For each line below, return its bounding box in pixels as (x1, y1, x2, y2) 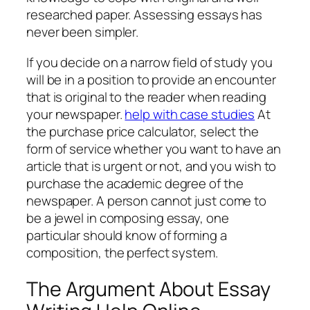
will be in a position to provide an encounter (26, 70, 276, 89)
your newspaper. (26, 104, 125, 123)
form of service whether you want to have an (26, 139, 281, 158)
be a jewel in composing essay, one (26, 208, 229, 227)
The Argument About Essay (26, 275, 271, 302)
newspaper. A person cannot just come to (26, 191, 267, 210)
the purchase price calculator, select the (26, 122, 259, 140)
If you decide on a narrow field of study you (26, 53, 273, 71)
